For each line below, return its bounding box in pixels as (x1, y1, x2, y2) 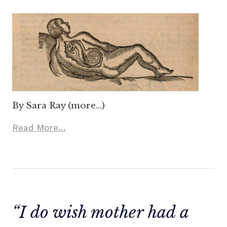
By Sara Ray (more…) (12, 100, 105, 111)
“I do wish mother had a (12, 202, 188, 223)
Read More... (12, 123, 66, 133)
